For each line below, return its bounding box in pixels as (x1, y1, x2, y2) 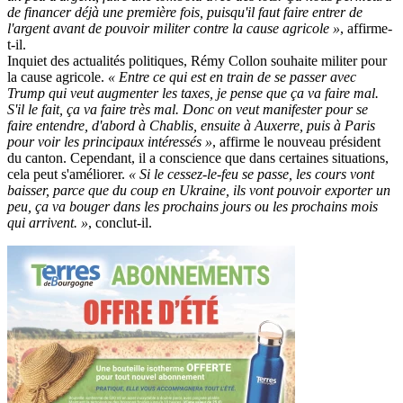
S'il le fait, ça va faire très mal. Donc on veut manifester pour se (7, 101, 368, 117)
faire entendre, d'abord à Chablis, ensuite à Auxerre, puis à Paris (7, 117, 375, 133)
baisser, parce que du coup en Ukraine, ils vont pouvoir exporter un (7, 182, 390, 198)
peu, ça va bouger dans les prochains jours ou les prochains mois (7, 198, 378, 214)
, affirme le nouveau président (212, 133, 381, 149)
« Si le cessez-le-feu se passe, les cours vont (129, 166, 374, 182)
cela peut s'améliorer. (7, 166, 129, 182)
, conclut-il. (88, 214, 152, 230)
